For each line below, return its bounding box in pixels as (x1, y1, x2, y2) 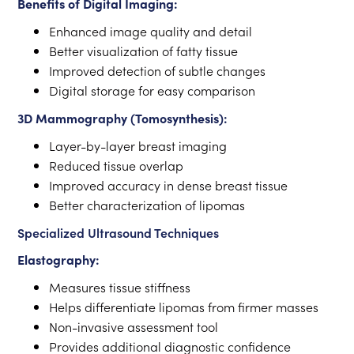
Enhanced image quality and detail (49, 22, 253, 40)
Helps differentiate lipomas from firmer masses (49, 298, 319, 315)
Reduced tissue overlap (49, 156, 184, 174)
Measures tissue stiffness (49, 278, 191, 296)
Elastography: (17, 250, 100, 268)
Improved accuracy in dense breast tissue (49, 176, 288, 194)
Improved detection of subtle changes (49, 62, 266, 79)
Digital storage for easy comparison (49, 81, 256, 99)
